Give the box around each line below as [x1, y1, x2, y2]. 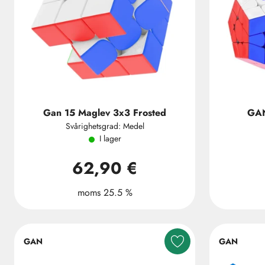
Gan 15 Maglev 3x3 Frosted [43, 106, 166, 119]
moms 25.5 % [77, 186, 132, 199]
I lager [99, 132, 121, 144]
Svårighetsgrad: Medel [65, 120, 144, 132]
